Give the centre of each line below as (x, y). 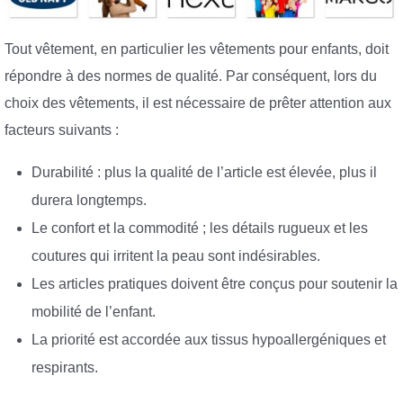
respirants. (65, 367)
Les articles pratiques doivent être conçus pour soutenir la (215, 283)
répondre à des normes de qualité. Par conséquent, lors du (191, 76)
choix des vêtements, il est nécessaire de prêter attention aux (198, 103)
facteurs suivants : (62, 130)
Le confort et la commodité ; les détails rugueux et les (200, 228)
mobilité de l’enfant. (94, 311)
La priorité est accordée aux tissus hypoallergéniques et (209, 339)
